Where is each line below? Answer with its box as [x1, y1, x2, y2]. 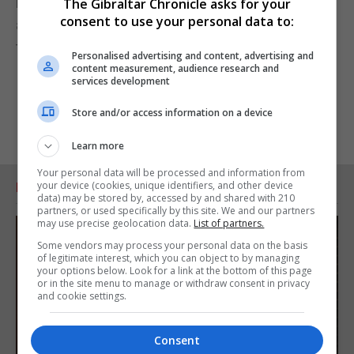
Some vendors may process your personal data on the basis [37, 238, 308, 252]
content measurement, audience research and [72, 61, 280, 75]
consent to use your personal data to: [60, 12, 294, 30]
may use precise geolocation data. [37, 216, 194, 230]
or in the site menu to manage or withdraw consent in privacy [37, 276, 311, 290]
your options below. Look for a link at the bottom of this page [37, 263, 313, 277]
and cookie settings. [37, 288, 127, 303]
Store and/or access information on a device [72, 106, 273, 119]
